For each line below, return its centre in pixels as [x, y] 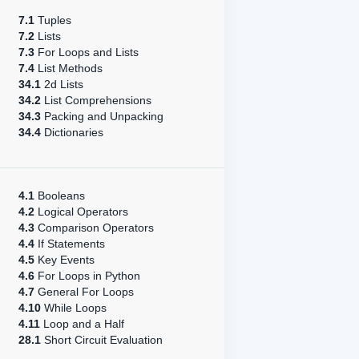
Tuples [53, 20]
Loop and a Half [82, 324]
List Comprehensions [96, 100]
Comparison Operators [94, 228]
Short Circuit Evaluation [102, 340]
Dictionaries [72, 132]
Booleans [60, 196]
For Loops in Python [87, 276]
